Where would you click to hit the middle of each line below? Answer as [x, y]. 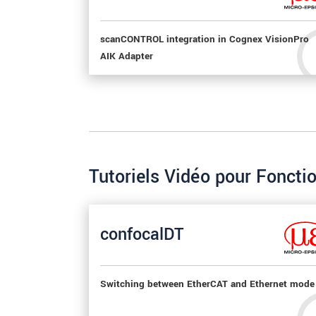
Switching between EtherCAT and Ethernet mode [207, 284]
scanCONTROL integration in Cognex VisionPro [205, 39]
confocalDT [142, 235]
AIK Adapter [127, 56]
